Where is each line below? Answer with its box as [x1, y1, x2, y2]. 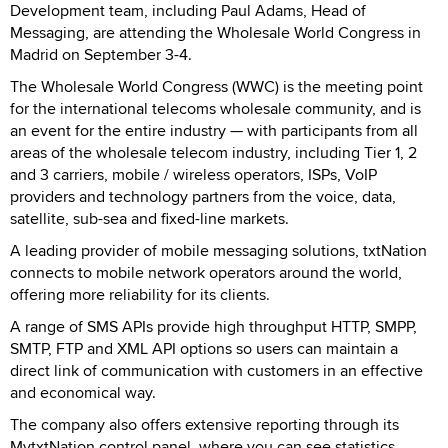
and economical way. [10, 380, 156, 404]
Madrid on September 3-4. [10, 42, 192, 66]
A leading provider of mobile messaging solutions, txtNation [10, 238, 427, 262]
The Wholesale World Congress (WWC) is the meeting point [10, 74, 423, 98]
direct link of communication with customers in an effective [10, 358, 423, 382]
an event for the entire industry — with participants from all [10, 118, 418, 142]
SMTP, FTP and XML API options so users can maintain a [10, 336, 398, 360]
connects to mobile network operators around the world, [10, 260, 402, 284]
